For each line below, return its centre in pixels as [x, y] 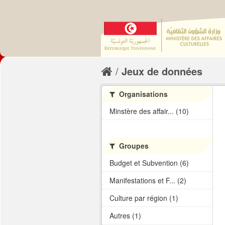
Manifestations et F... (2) [148, 180]
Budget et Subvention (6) [149, 163]
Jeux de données [162, 71]
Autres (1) [125, 215]
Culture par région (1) [144, 198]
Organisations [142, 94]
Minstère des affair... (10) [149, 111]
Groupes [133, 146]
